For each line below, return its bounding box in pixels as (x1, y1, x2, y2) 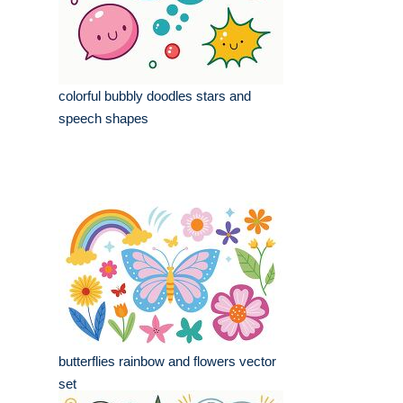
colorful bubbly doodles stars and (58, 88, 251, 104)
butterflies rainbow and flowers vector (58, 354, 276, 370)
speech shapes (58, 111, 148, 127)
